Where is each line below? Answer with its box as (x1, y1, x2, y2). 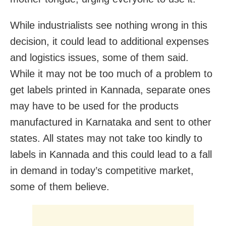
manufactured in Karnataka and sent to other (10, 116, 211, 128)
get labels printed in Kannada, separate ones (10, 84, 210, 95)
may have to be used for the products (10, 100, 179, 111)
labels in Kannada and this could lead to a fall (10, 148, 212, 160)
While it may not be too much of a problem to (10, 68, 212, 79)
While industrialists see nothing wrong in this (10, 19, 207, 31)
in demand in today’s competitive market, (10, 164, 194, 176)
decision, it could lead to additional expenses (10, 35, 209, 47)
